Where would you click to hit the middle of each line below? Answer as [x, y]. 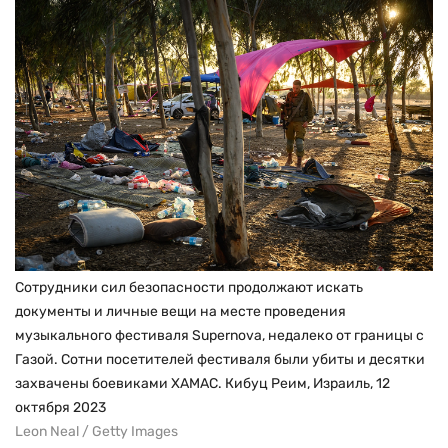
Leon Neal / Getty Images [96, 432]
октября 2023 [60, 408]
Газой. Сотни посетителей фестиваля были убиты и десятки [220, 360]
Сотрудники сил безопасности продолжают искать [189, 288]
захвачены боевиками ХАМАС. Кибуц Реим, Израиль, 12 [202, 384]
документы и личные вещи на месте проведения [180, 312]
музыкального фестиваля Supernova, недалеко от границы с [219, 336]
